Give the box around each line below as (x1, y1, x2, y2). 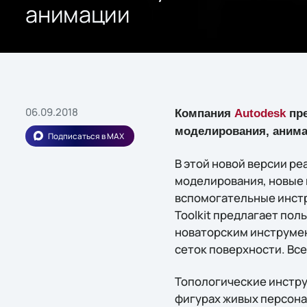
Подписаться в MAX (47, 130, 124, 141)
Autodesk (234, 106, 286, 120)
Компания (174, 106, 234, 120)
